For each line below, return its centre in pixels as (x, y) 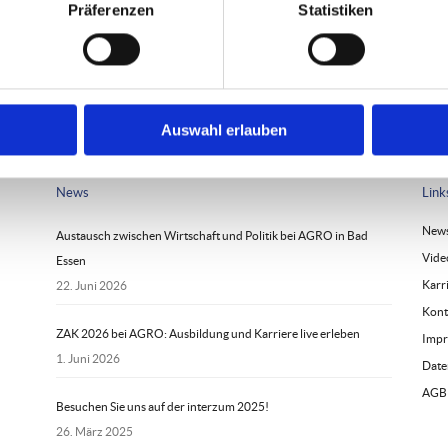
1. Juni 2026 (87, 359)
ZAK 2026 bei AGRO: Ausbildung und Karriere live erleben (207, 334)
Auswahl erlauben (224, 130)
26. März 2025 (94, 432)
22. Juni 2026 (91, 286)
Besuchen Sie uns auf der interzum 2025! (162, 407)
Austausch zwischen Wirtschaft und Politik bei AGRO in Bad (211, 236)
